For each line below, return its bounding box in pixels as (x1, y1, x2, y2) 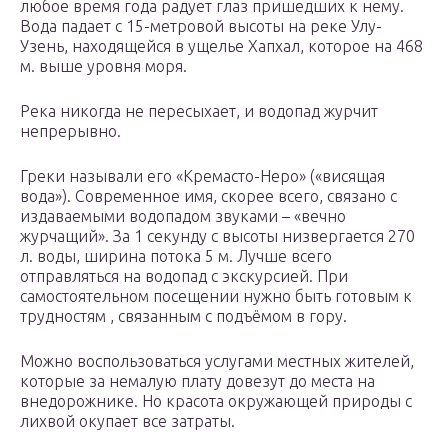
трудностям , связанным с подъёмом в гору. (20, 307, 347, 326)
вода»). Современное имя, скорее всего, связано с (20, 187, 397, 206)
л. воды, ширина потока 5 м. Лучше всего (20, 247, 332, 266)
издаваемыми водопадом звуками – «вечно (20, 207, 346, 226)
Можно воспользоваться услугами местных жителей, (20, 352, 414, 371)
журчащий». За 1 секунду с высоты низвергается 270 (20, 227, 415, 246)
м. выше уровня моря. (20, 57, 187, 76)
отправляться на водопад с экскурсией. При (20, 267, 348, 286)
